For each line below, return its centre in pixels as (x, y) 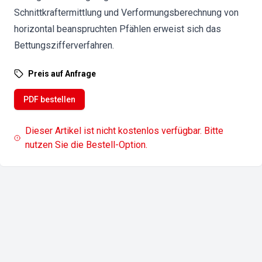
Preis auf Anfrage (62, 74)
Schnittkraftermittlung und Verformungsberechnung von (126, 13)
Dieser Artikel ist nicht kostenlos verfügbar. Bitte (125, 131)
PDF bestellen (49, 99)
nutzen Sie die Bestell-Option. (87, 145)
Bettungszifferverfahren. (64, 45)
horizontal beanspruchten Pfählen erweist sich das (118, 29)
